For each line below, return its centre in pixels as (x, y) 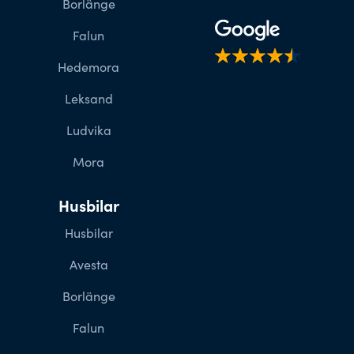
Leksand (88, 98)
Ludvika (88, 130)
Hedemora (88, 66)
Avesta (88, 264)
